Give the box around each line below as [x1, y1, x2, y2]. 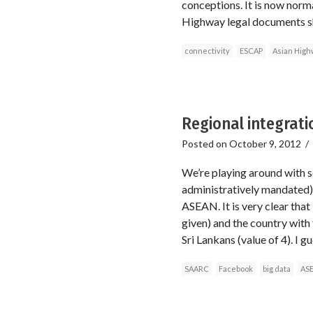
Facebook [218, 263, 253, 273]
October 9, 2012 [228, 137, 301, 150]
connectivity [184, 45, 230, 55]
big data [262, 263, 291, 273]
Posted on [181, 137, 229, 150]
